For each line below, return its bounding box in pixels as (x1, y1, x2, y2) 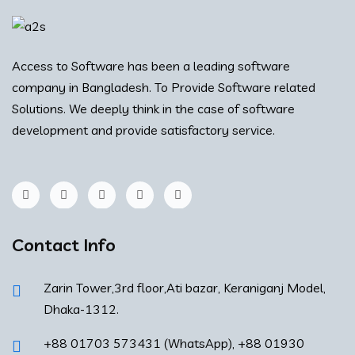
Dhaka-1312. (44, 300, 119, 317)
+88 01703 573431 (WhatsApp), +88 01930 (44, 334, 304, 351)
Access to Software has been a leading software (12, 57, 290, 74)
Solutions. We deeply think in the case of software (12, 100, 295, 116)
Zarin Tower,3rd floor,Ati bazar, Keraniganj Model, (44, 279, 326, 296)
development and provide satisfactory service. (12, 121, 275, 138)
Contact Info (12, 233, 116, 256)
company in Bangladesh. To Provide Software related (12, 78, 315, 95)
